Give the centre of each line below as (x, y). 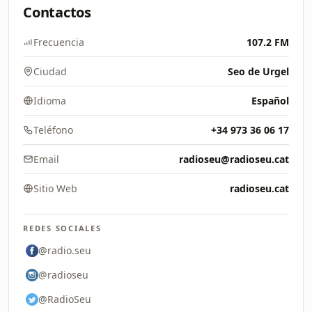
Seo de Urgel (258, 71)
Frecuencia (59, 42)
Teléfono (53, 130)
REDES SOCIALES (62, 228)
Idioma (50, 101)
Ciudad (50, 71)
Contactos (57, 12)
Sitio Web (55, 188)
